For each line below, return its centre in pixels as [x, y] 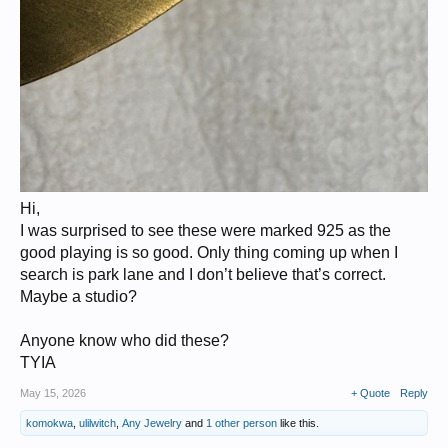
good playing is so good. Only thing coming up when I [209, 252]
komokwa [49, 423]
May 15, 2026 [53, 393]
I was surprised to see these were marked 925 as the [205, 230]
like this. [298, 423]
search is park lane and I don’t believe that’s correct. [203, 274]
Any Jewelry [152, 423]
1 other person [241, 423]
